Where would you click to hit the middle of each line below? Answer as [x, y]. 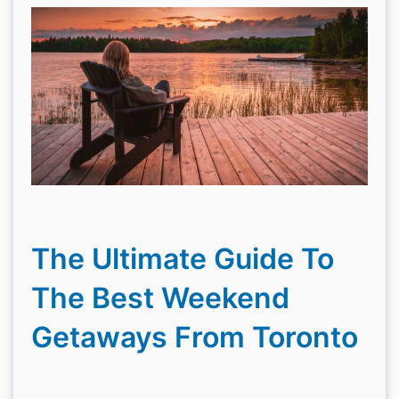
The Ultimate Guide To [183, 259]
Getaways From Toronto [195, 337]
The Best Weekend [160, 298]
